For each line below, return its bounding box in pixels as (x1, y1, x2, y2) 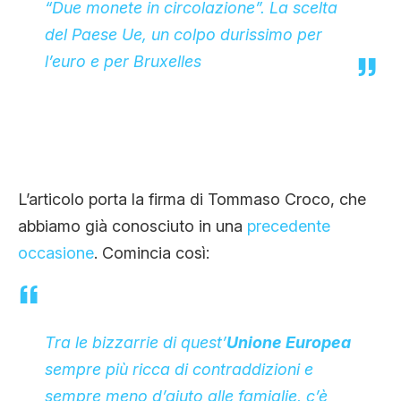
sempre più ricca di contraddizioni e (45, 360, 313, 380)
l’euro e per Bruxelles (45, 52, 201, 72)
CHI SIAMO (18, 142, 112, 166)
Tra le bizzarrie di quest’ (45, 333, 226, 353)
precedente (247, 217, 330, 236)
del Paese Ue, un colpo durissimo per (45, 25, 322, 45)
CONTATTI (18, 74, 101, 98)
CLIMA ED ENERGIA (18, 6, 184, 30)
